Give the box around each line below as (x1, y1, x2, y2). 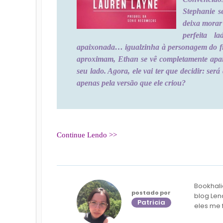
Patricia (137, 197, 165, 207)
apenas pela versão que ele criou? (77, 78, 186, 87)
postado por (131, 188, 171, 197)
